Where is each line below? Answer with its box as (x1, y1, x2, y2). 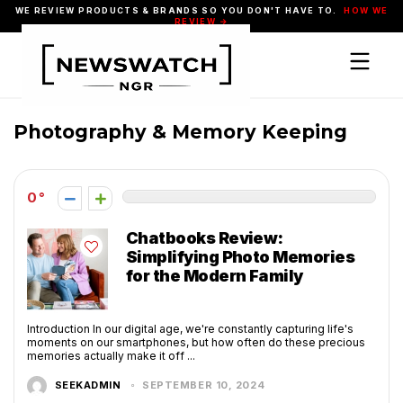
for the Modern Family (126, 266, 303, 285)
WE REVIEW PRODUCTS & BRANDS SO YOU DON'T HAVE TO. (14, 5, 341, 15)
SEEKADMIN (51, 379, 121, 391)
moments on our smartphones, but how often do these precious (27, 336, 365, 349)
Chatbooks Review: (126, 228, 283, 247)
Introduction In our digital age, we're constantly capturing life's (27, 322, 354, 336)
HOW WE (344, 5, 389, 15)
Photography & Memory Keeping (13, 121, 347, 143)
